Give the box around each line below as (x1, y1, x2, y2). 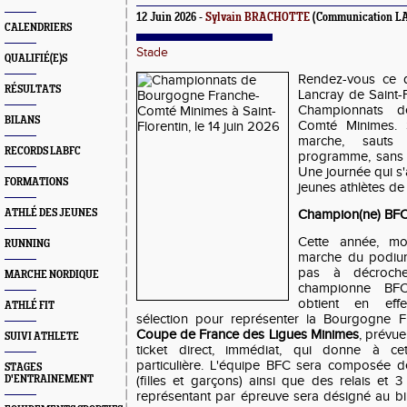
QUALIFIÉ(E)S (5, 53, 67, 65)
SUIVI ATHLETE (5, 331, 79, 342)
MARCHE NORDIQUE (5, 269, 99, 281)
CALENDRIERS (5, 22, 72, 34)
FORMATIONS (5, 176, 68, 188)
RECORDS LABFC (5, 145, 81, 157)
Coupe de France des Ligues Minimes (136, 327, 359, 342)
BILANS (5, 114, 40, 126)
